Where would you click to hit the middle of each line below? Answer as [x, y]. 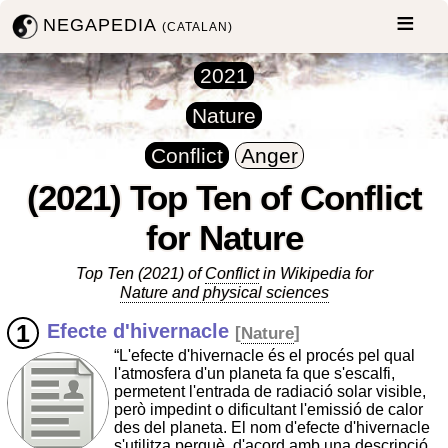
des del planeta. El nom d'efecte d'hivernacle [272, 428]
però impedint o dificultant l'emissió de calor [268, 410]
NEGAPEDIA [103, 24]
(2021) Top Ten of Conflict [224, 197]
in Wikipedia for [315, 274]
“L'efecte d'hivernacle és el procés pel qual [264, 356]
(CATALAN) [198, 26]
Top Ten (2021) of [140, 274]
